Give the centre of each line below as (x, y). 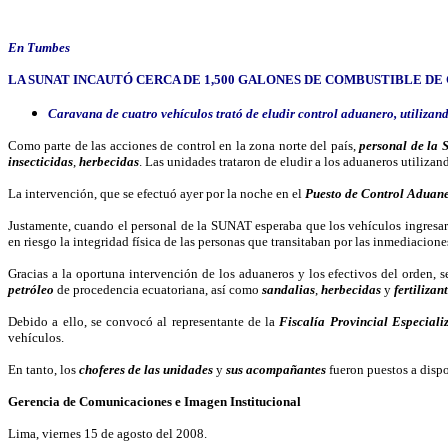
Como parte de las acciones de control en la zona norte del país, (184, 145)
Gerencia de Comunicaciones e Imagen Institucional (154, 401)
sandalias (288, 289)
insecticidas (40, 161)
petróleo (31, 289)
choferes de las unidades (146, 369)
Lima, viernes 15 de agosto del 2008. (107, 433)
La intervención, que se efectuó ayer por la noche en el (156, 193)
